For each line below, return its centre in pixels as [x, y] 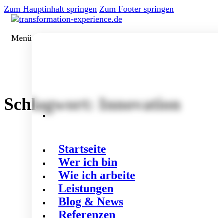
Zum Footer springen [136, 9]
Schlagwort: [51, 104]
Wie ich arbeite [97, 175]
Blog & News [91, 201]
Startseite [82, 149]
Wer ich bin [88, 162]
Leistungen [86, 188]
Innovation [140, 104]
